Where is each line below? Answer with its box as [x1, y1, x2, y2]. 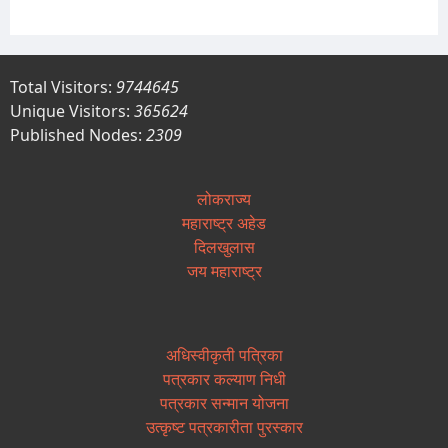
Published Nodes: [10, 123, 146, 146]
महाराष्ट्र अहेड [182, 211, 266, 234]
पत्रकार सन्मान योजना [159, 391, 289, 414]
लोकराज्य [197, 187, 251, 210]
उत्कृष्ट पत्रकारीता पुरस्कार [145, 415, 303, 438]
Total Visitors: [10, 75, 116, 98]
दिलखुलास [193, 235, 255, 258]
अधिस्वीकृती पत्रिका [165, 343, 283, 366]
